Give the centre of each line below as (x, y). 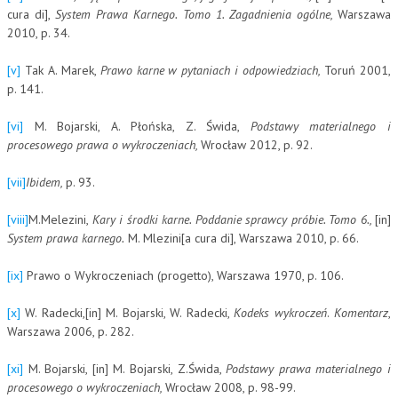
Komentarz (359, 312)
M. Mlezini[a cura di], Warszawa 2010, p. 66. (242, 238)
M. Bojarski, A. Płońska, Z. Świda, (137, 126)
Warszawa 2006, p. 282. (71, 331)
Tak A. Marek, (60, 70)
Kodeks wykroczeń (280, 312)
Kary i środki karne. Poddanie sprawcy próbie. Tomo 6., (233, 219)
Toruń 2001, (358, 70)
